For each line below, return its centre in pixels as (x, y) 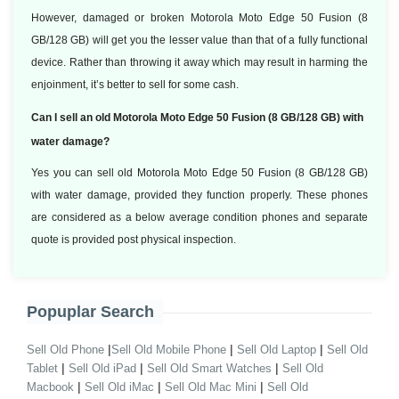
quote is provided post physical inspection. (134, 240)
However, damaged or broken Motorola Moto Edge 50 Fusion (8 (199, 18)
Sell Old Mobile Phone (169, 350)
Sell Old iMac (119, 387)
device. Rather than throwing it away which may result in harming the (199, 62)
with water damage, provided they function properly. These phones (199, 195)
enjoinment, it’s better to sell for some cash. (135, 85)
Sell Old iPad (102, 368)
